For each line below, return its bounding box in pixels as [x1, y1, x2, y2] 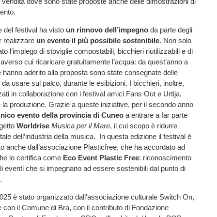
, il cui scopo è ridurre [110, 121, 177, 130]
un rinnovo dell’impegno [66, 25, 148, 34]
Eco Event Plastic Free [61, 153, 139, 162]
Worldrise [15, 121, 49, 130]
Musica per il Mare [51, 121, 110, 130]
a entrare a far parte [124, 110, 187, 119]
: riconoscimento [139, 153, 191, 162]
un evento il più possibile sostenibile [36, 36, 159, 45]
